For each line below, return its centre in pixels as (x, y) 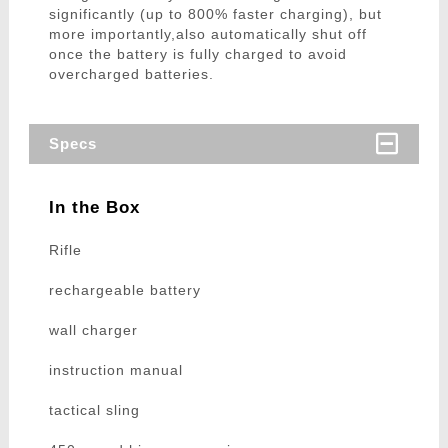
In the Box (94, 208)
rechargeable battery (124, 290)
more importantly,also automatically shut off (207, 34)
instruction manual (115, 370)
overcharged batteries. (131, 74)
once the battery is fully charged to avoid (197, 54)
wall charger (93, 330)
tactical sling (94, 410)
